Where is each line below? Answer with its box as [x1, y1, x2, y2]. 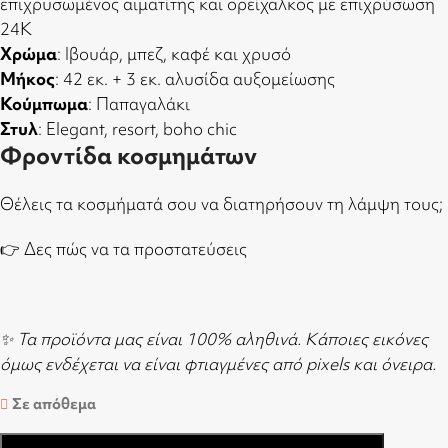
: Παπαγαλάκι [88, 92, 190, 115]
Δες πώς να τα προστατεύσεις [24, 237, 247, 260]
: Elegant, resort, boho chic [38, 117, 237, 140]
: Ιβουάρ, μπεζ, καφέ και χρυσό [57, 42, 291, 65]
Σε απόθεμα [12, 394, 97, 414]
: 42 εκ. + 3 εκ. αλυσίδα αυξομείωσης [55, 67, 335, 90]
